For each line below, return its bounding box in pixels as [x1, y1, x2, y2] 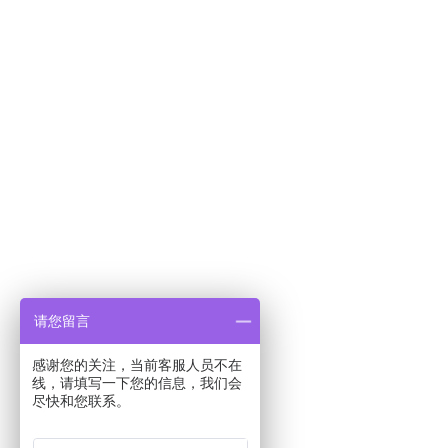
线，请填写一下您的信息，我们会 [32, 375, 242, 391]
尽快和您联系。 [32, 393, 130, 409]
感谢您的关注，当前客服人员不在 [32, 357, 242, 373]
